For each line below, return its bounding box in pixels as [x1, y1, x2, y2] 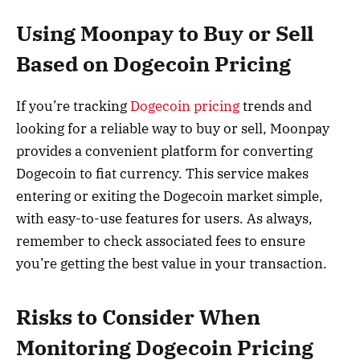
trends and [239, 96, 312, 115]
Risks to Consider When [16, 304, 260, 331]
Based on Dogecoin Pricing [16, 50, 291, 77]
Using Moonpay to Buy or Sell [16, 19, 313, 47]
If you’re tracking [16, 96, 130, 115]
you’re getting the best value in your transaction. [16, 254, 327, 272]
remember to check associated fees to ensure [16, 231, 305, 250]
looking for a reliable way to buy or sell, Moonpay [16, 119, 329, 137]
